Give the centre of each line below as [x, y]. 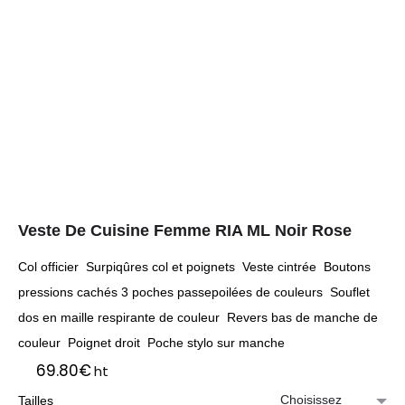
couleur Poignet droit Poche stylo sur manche [151, 343]
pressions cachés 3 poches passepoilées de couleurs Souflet [194, 292]
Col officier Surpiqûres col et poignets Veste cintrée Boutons [194, 267]
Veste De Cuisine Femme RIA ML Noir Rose [185, 231]
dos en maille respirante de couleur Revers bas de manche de [198, 317]
